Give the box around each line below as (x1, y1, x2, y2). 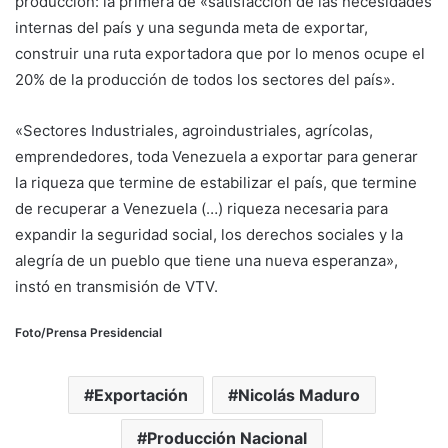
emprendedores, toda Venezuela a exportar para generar (15, 147, 418, 167)
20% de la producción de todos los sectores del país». (15, 70, 395, 90)
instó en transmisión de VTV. (15, 277, 218, 297)
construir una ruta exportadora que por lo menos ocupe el (15, 44, 425, 64)
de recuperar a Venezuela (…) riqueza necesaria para (15, 199, 388, 219)
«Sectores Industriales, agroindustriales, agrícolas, (15, 121, 373, 141)
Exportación (93, 385, 188, 406)
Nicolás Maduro (237, 385, 360, 406)
